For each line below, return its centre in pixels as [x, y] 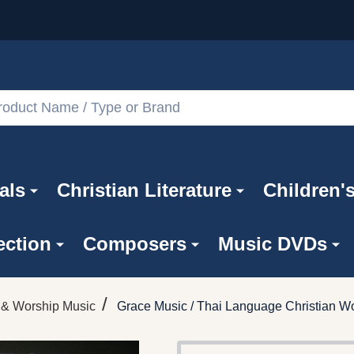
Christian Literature [144, 190]
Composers [134, 243]
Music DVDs [272, 243]
